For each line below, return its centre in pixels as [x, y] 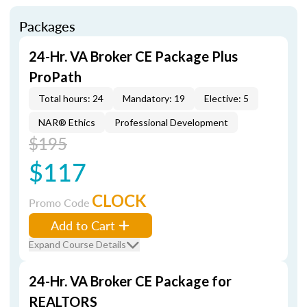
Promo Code [60, 202]
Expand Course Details [77, 244]
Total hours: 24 [71, 98]
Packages [47, 26]
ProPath [55, 77]
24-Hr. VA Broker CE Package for [130, 281]
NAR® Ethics [67, 122]
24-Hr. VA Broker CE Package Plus [133, 56]
